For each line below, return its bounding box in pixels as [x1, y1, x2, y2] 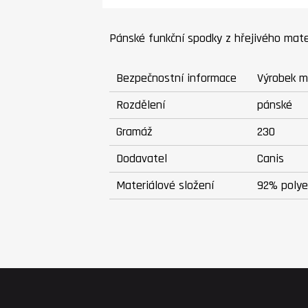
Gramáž [116, 124, 153, 140]
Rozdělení [116, 97, 166, 113]
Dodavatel [116, 151, 168, 167]
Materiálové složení [116, 177, 214, 194]
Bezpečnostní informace [116, 70, 237, 87]
